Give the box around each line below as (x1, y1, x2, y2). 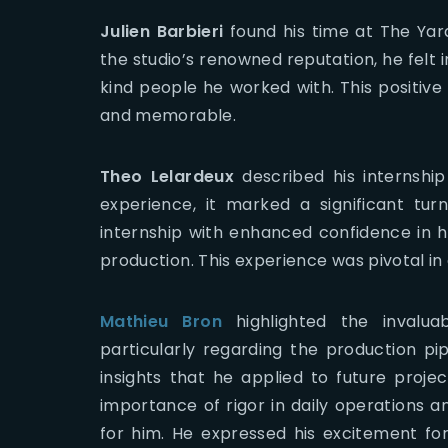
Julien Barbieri (100, 20, 224, 44)
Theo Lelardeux (100, 165, 234, 189)
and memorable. (100, 104, 236, 128)
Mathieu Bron (100, 310, 222, 334)
